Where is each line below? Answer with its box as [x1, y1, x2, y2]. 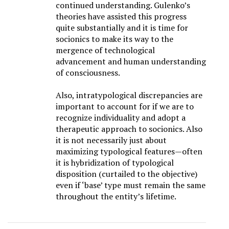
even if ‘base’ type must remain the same [56, 179, 205, 191]
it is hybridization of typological [56, 157, 174, 169]
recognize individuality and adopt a [56, 112, 186, 124]
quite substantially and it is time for [56, 22, 188, 34]
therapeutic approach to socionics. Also [56, 123, 202, 135]
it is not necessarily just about [56, 134, 167, 146]
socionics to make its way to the [56, 33, 173, 45]
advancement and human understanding [56, 56, 206, 67]
